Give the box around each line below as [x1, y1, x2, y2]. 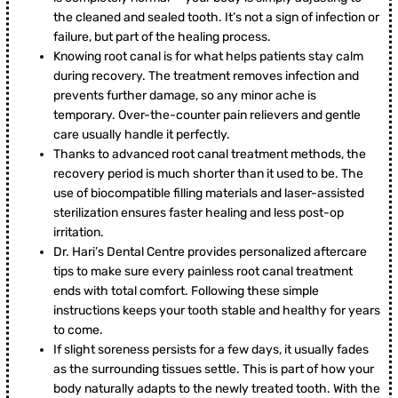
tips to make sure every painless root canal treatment [53, 264, 353, 280]
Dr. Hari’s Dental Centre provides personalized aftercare [53, 244, 367, 260]
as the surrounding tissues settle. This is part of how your [53, 362, 374, 378]
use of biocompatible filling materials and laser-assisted [53, 186, 364, 202]
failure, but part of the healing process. [53, 29, 271, 45]
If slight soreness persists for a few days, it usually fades [53, 342, 369, 358]
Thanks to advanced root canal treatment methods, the [53, 147, 366, 163]
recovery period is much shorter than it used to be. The [53, 166, 363, 182]
